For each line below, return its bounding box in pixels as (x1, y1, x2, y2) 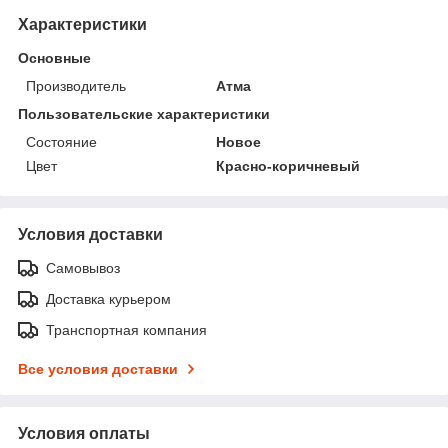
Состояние (26, 133, 97, 150)
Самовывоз (46, 259, 120, 276)
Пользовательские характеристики (18, 105, 270, 122)
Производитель (26, 77, 126, 94)
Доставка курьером (46, 290, 171, 307)
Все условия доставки (18, 360, 178, 377)
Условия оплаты (18, 424, 150, 442)
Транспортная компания (46, 321, 207, 338)
